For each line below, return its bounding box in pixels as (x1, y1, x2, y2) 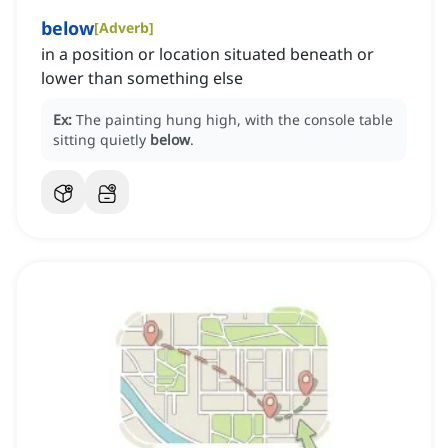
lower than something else (41, 67, 243, 90)
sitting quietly (53, 130, 150, 150)
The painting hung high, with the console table (76, 110, 393, 130)
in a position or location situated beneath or (41, 43, 374, 66)
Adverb (99, 18, 149, 38)
